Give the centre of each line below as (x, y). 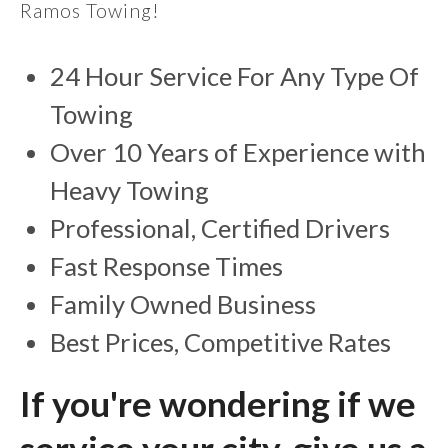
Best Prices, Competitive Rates (220, 342)
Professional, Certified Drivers (220, 228)
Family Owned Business (183, 304)
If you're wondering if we (218, 403)
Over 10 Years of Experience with (238, 152)
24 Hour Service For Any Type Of (234, 76)
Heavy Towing (129, 190)
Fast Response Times (166, 266)
